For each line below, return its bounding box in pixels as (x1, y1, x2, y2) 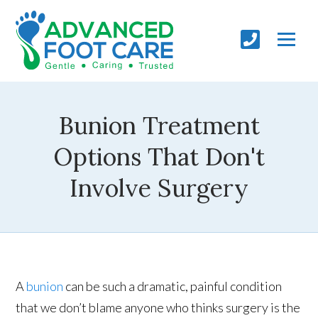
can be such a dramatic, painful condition (63, 278, 283, 294)
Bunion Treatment (58, 109, 260, 141)
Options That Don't (53, 141, 265, 172)
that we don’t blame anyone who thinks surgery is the (16, 299, 301, 315)
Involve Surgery (70, 172, 248, 203)
